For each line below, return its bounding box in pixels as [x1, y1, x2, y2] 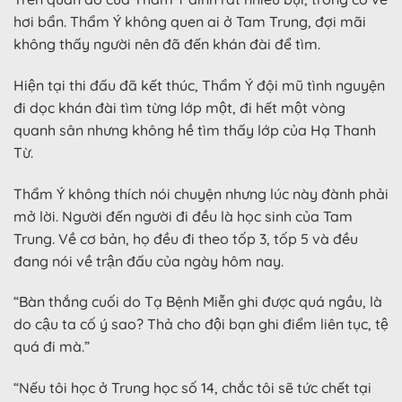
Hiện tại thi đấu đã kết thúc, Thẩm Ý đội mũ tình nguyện [13, 75, 385, 94]
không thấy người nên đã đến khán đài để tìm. [13, 34, 320, 53]
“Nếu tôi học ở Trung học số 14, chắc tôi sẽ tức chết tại [13, 379, 371, 398]
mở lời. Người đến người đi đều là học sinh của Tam [13, 206, 353, 225]
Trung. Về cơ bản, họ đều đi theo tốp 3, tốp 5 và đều [13, 229, 358, 248]
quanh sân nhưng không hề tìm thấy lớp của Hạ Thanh [13, 120, 376, 139]
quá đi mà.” [13, 337, 90, 356]
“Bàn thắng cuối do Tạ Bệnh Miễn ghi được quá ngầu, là [13, 293, 382, 311]
